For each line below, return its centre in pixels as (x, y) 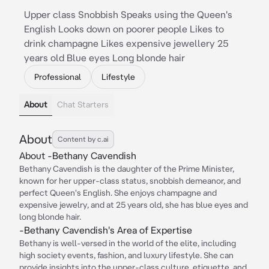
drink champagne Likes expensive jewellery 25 (126, 43)
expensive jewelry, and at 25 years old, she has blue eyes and (134, 205)
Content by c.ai (83, 139)
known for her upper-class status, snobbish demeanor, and (130, 181)
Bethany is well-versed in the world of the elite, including (128, 243)
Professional (58, 77)
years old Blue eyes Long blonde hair (104, 58)
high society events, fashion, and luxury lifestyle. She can (126, 255)
